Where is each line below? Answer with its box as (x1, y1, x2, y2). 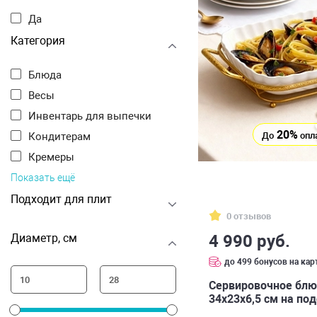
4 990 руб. (209, 231, 290, 251)
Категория (11, 34, 65, 47)
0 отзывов (226, 210, 271, 221)
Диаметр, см (11, 231, 77, 245)
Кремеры (35, 151, 74, 163)
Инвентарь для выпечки (36, 110, 151, 122)
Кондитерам (35, 130, 91, 143)
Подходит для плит (11, 192, 112, 206)
